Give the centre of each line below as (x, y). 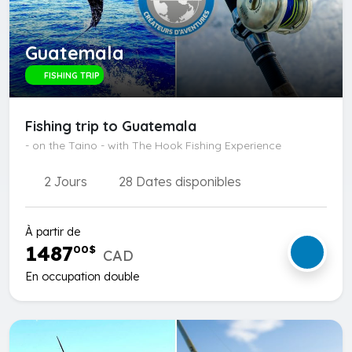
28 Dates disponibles (178, 182)
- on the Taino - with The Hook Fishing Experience (153, 146)
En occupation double (82, 276)
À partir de (53, 232)
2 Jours (64, 182)
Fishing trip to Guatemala (111, 126)
